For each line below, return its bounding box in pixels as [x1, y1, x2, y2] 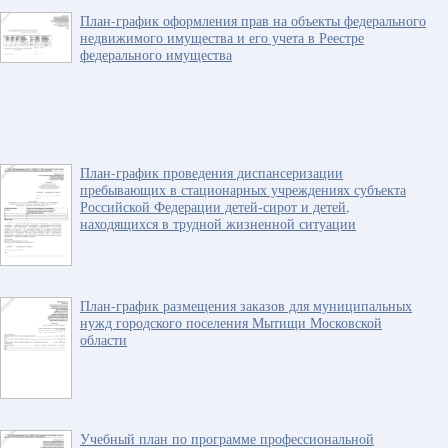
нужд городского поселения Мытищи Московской [80, 313, 382, 332]
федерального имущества [80, 45, 232, 64]
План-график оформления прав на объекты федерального [80, 11, 426, 30]
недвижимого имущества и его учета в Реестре [80, 28, 364, 47]
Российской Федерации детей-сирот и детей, [80, 197, 350, 216]
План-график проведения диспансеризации [80, 163, 343, 182]
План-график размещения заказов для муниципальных [80, 296, 412, 315]
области [80, 330, 127, 349]
